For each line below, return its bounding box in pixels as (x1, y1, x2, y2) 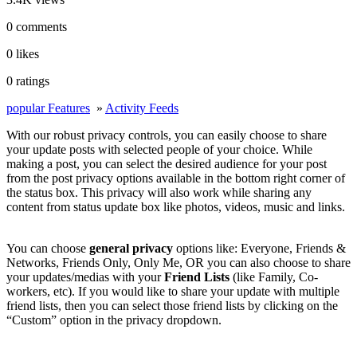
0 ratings (6, 74, 49, 88)
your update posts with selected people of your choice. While (6, 143, 312, 157)
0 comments (6, 20, 67, 34)
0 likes (6, 47, 39, 61)
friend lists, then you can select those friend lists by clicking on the (6, 299, 338, 313)
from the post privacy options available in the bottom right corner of (6, 171, 345, 186)
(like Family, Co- (229, 270, 318, 284)
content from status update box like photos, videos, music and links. (6, 200, 345, 214)
